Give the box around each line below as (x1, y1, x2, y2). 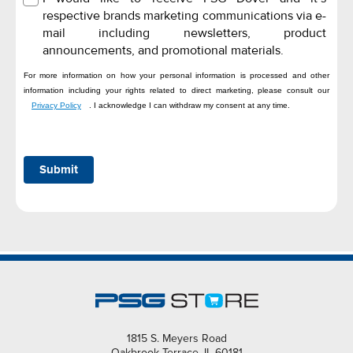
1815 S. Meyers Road (126, 331, 227, 345)
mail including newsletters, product (42, 25, 327, 42)
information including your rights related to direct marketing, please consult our (24, 86, 329, 95)
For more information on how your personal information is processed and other (24, 71, 329, 80)
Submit (39, 162, 78, 177)
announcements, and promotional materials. (42, 43, 284, 59)
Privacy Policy (32, 101, 81, 110)
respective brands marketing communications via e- (42, 8, 327, 24)
